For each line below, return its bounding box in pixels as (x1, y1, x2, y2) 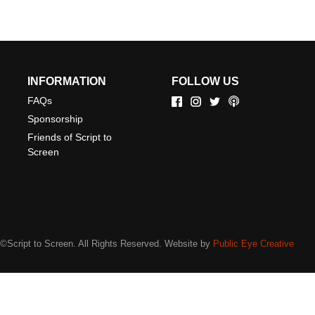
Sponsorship (27, 112, 83, 124)
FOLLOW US (172, 75, 239, 87)
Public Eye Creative (213, 238, 294, 249)
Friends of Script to (27, 131, 112, 143)
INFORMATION (27, 75, 106, 87)
